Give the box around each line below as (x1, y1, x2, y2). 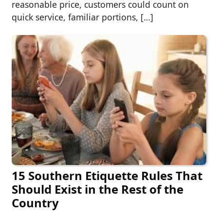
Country (12, 194, 59, 211)
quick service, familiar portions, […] (12, 11, 153, 23)
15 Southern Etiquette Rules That (12, 167, 202, 183)
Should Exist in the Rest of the (12, 181, 183, 197)
